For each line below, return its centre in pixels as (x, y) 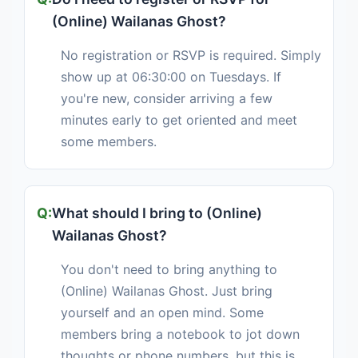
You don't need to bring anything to (169, 270)
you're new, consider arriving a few (167, 99)
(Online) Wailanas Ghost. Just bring (167, 291)
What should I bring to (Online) (157, 213)
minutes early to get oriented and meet (179, 120)
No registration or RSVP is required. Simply (191, 56)
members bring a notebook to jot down (180, 334)
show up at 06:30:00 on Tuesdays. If (171, 77)
